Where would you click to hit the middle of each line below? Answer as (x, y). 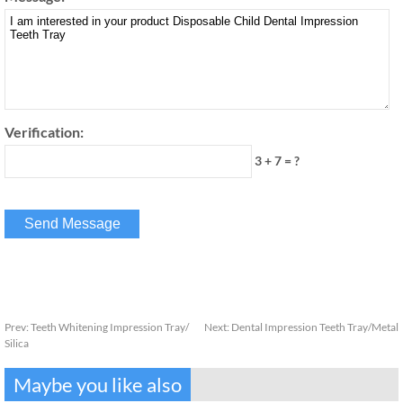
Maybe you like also (98, 384)
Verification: (44, 131)
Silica (17, 343)
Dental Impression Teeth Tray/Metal (315, 327)
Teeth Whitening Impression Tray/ (110, 327)
